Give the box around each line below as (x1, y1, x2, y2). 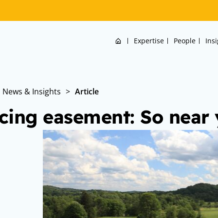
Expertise (133, 36, 164, 45)
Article (75, 86, 99, 97)
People (173, 36, 196, 45)
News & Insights (2, 86, 61, 97)
